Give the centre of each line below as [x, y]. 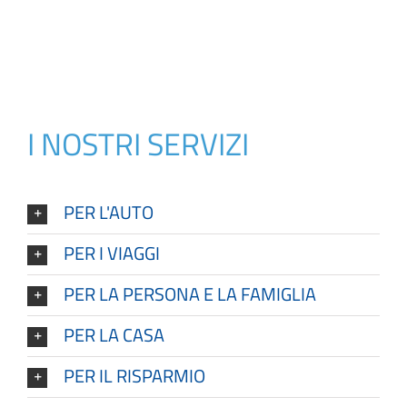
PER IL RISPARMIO [134, 375]
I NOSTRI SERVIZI [138, 144]
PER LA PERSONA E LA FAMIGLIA [190, 293]
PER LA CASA [114, 334]
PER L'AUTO [109, 212]
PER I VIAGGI [112, 253]
